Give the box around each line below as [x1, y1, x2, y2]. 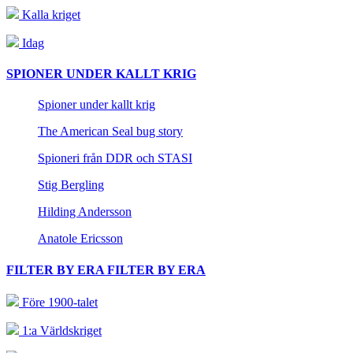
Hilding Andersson [38, 205, 132, 219]
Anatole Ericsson [38, 232, 123, 246]
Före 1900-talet [19, 295, 98, 309]
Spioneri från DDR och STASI [38, 151, 192, 165]
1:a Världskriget [19, 323, 102, 337]
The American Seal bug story [38, 124, 183, 139]
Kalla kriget [19, 7, 80, 21]
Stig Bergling [38, 178, 104, 192]
